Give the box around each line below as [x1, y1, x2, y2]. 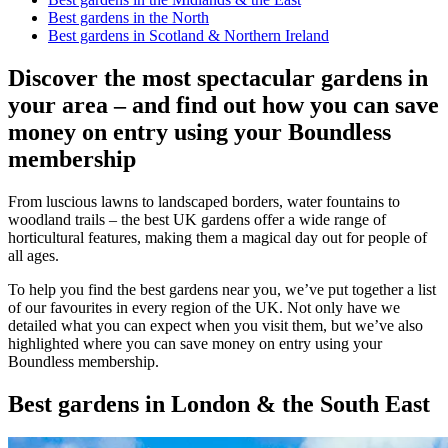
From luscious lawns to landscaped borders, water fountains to [8, 192, 400, 210]
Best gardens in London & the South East [8, 390, 430, 417]
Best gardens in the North [48, 8, 209, 26]
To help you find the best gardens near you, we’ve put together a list [8, 280, 436, 298]
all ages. [8, 246, 59, 264]
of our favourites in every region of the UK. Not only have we [8, 298, 400, 316]
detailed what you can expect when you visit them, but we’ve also [8, 316, 423, 334]
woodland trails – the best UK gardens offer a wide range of [8, 210, 386, 228]
